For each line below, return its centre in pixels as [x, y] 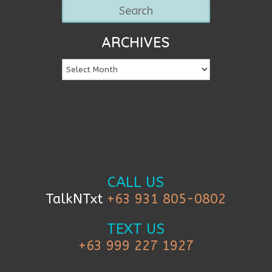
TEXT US [136, 229]
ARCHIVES [136, 42]
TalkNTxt [76, 199]
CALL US [136, 182]
